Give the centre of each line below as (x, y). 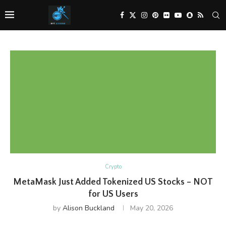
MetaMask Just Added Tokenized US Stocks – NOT (113, 182)
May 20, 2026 (152, 208)
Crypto (113, 167)
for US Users (113, 194)
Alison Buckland (89, 208)
